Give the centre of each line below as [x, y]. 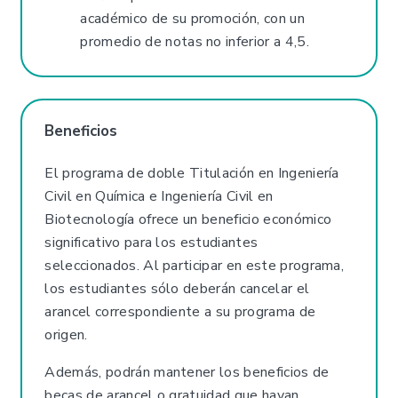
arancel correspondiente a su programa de [180, 311]
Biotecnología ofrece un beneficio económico [188, 219]
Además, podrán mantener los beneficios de [187, 372]
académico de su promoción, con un [192, 18]
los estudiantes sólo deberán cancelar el [177, 288]
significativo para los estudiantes [151, 242]
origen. [66, 334]
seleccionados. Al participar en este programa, [195, 265]
